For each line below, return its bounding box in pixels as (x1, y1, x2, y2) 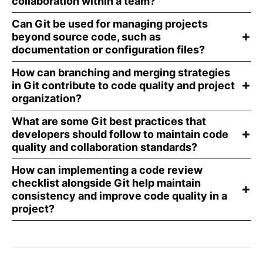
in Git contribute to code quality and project (12, 79, 235, 92)
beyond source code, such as (12, 30, 161, 43)
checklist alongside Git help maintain (12, 176, 201, 189)
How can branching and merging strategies (12, 66, 230, 79)
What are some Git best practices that (12, 114, 206, 127)
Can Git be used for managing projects (12, 17, 208, 30)
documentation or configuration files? (12, 43, 205, 56)
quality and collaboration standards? (12, 140, 197, 153)
